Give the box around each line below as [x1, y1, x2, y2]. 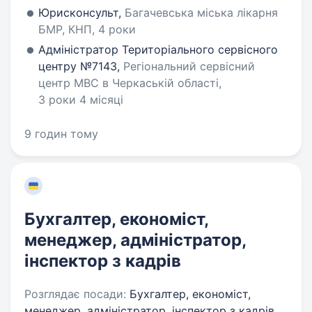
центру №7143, [38, 59, 123, 73]
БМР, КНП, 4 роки [38, 22, 136, 36]
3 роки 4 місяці [38, 93, 123, 107]
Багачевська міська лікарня [125, 6, 278, 19]
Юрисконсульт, [38, 6, 125, 19]
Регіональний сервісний [123, 59, 255, 73]
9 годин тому [24, 127, 98, 141]
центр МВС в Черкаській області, [38, 76, 221, 90]
